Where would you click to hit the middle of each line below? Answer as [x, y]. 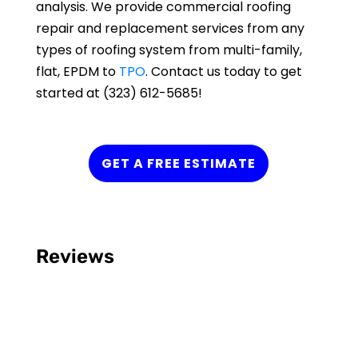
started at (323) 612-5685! [119, 93]
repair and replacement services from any [170, 28]
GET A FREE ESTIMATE [179, 163]
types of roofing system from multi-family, [169, 50]
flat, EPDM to [77, 71]
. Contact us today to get [223, 71]
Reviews [75, 256]
